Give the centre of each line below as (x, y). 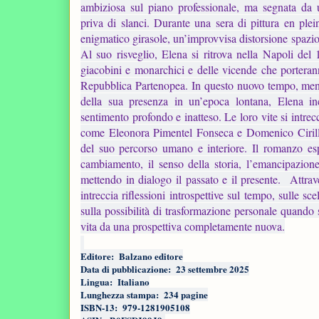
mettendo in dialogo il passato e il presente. (183, 179)
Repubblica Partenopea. (136, 85)
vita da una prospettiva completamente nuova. (183, 226)
